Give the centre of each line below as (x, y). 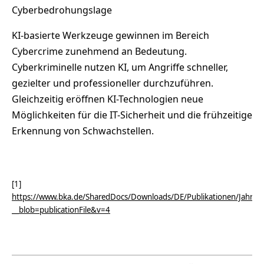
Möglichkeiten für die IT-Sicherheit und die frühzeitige (132, 115)
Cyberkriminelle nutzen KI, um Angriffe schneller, (120, 67)
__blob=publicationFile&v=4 (61, 210)
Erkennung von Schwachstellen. (83, 131)
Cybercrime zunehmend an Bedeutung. (99, 51)
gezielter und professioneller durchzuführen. (113, 83)
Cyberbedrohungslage (62, 10)
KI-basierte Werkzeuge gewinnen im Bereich (110, 35)
